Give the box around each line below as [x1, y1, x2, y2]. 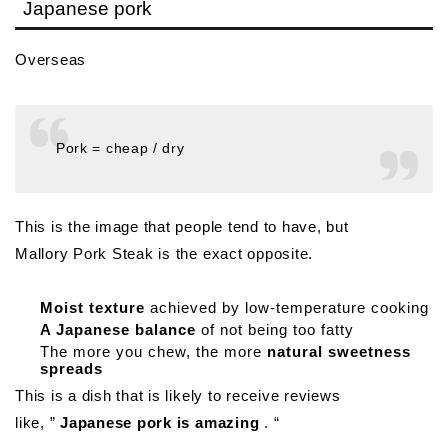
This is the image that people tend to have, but [15, 217, 349, 235]
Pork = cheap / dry [56, 141, 185, 157]
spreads [40, 360, 103, 378]
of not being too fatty [196, 320, 354, 338]
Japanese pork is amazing [60, 414, 260, 432]
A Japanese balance [40, 320, 196, 338]
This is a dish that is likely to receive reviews [15, 387, 341, 405]
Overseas [15, 50, 87, 68]
